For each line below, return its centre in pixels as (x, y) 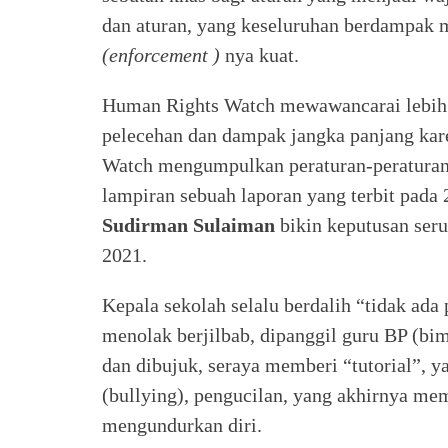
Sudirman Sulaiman (188, 224)
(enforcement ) (161, 54)
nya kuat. (259, 54)
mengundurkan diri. (182, 424)
